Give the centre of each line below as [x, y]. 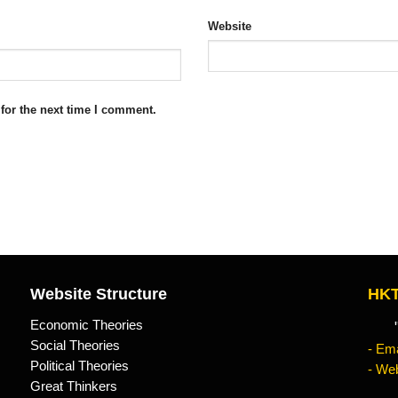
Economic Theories [86, 325]
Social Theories [75, 345]
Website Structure [98, 294]
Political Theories [79, 366]
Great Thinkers [73, 386]
